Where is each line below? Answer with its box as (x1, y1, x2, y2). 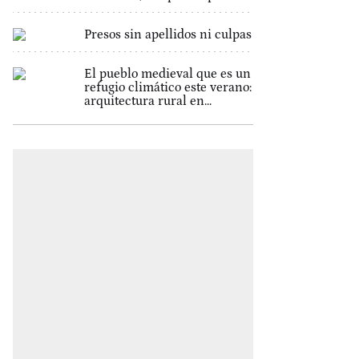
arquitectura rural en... (83, 94, 212, 108)
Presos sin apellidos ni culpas (83, 27, 252, 42)
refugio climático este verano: (83, 80, 252, 95)
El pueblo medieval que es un (83, 67, 251, 81)
